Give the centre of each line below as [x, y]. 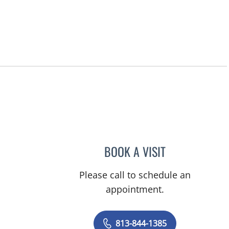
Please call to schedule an [135, 175]
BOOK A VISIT [135, 151]
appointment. [135, 189]
